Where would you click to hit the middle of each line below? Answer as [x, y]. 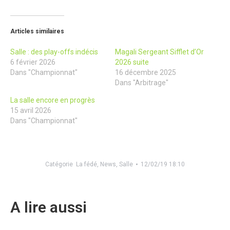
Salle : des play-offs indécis [54, 52]
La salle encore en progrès [53, 100]
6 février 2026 [33, 62]
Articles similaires [37, 31]
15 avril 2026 [31, 110]
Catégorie [61, 164]
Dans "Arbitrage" [142, 82]
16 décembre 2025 [146, 72]
